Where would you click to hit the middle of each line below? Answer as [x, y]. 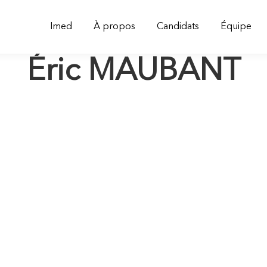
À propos [114, 27]
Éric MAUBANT [133, 72]
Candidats [178, 27]
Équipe [236, 27]
